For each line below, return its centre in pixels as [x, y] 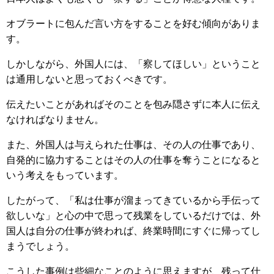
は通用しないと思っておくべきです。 [89, 80]
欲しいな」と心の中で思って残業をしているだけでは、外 [133, 216]
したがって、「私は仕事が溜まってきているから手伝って [133, 201]
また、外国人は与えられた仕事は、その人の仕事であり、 [133, 145]
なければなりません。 [55, 120]
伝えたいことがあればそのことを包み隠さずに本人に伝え [133, 105]
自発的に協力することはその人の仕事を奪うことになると [133, 160]
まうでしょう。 [40, 246]
